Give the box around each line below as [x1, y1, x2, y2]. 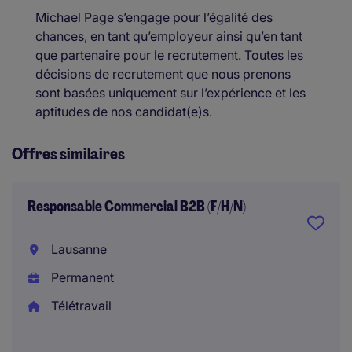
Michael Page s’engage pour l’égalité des [35, 9, 273, 25]
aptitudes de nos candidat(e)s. [35, 104, 212, 119]
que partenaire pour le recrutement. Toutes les [35, 47, 303, 63]
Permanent [47, 269, 114, 285]
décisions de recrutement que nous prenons [35, 66, 291, 82]
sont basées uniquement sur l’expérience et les [35, 85, 306, 101]
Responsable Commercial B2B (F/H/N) [27, 197, 246, 216]
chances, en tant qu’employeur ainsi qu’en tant [35, 28, 302, 44]
